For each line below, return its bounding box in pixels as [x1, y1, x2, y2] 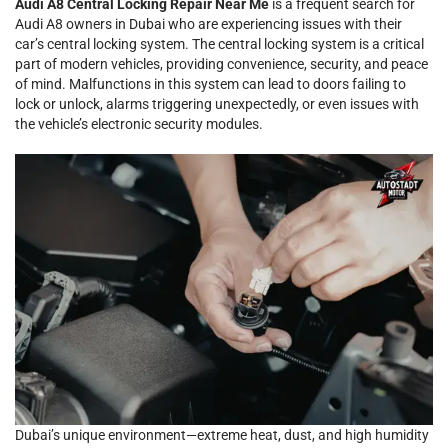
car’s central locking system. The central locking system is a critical [15, 36, 424, 52]
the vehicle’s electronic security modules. [15, 116, 263, 132]
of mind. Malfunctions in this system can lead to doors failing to [15, 76, 406, 92]
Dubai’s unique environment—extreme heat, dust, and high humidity [15, 427, 429, 444]
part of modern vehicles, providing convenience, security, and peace [15, 56, 428, 72]
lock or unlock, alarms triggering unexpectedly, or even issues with [15, 96, 419, 112]
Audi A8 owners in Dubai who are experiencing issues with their [15, 16, 402, 32]
